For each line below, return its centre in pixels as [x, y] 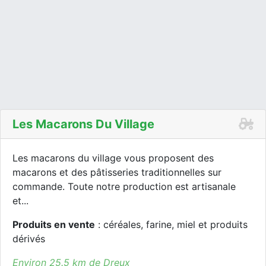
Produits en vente [54, 224]
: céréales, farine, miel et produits [171, 224]
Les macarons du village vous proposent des [113, 158]
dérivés [29, 239]
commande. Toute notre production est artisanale [124, 186]
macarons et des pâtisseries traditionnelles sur [117, 172]
